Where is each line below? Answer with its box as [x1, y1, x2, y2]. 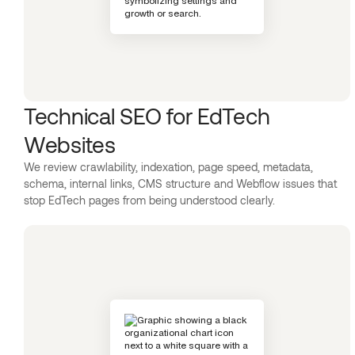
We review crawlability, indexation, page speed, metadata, [24, 160, 313, 174]
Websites [24, 131, 116, 158]
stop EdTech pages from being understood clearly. [24, 193, 275, 207]
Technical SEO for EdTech [24, 102, 270, 129]
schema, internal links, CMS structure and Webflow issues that [24, 177, 337, 190]
